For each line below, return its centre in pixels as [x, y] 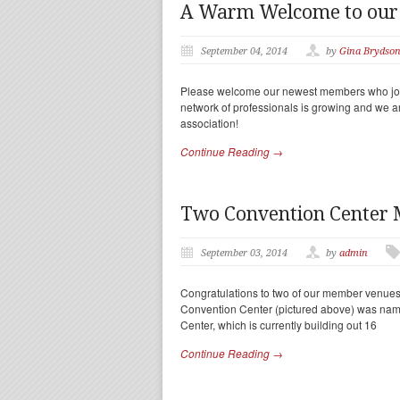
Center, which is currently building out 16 [279, 325]
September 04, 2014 [244, 51]
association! [209, 123]
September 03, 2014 [244, 253]
